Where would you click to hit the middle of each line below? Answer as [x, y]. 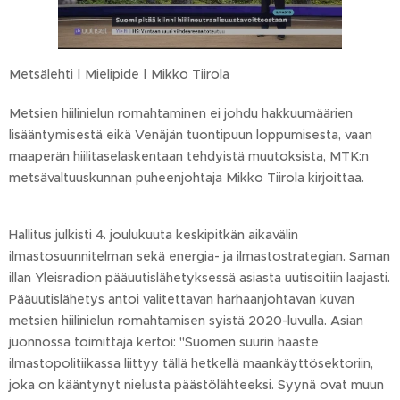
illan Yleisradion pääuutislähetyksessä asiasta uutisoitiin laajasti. [200, 278]
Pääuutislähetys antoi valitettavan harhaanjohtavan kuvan [182, 300]
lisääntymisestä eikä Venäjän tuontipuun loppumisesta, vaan [191, 135]
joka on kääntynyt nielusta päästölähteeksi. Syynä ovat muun [196, 385]
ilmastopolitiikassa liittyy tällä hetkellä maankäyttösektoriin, [191, 364]
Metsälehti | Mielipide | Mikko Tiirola [121, 75]
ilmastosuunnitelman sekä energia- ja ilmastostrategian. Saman [200, 257]
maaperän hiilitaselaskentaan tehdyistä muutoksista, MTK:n [189, 157]
